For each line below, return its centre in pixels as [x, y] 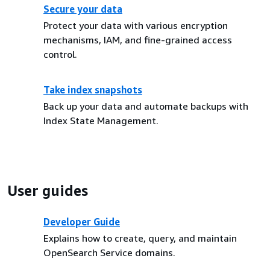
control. [60, 54]
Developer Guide [82, 222]
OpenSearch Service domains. [109, 253]
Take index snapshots [93, 90]
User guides [48, 190]
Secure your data [83, 9]
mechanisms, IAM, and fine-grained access [138, 40]
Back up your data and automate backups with [146, 106]
